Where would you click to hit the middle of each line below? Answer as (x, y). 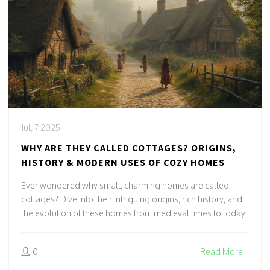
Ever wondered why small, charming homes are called (125, 185)
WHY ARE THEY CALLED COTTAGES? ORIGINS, (129, 148)
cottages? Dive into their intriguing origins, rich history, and (132, 199)
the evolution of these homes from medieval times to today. (134, 213)
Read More (221, 252)
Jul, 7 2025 (41, 127)
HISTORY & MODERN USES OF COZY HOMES (123, 162)
